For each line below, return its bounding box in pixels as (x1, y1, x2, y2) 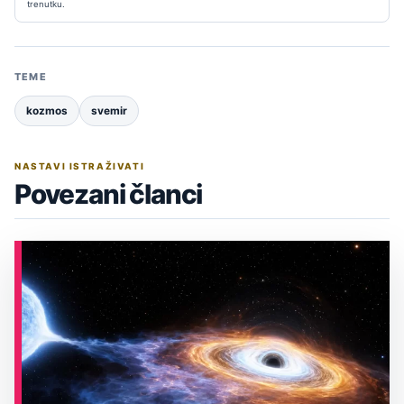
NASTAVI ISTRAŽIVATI (14, 161, 145, 172)
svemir (91, 105, 127, 118)
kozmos (26, 105, 68, 118)
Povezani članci (14, 178, 203, 211)
